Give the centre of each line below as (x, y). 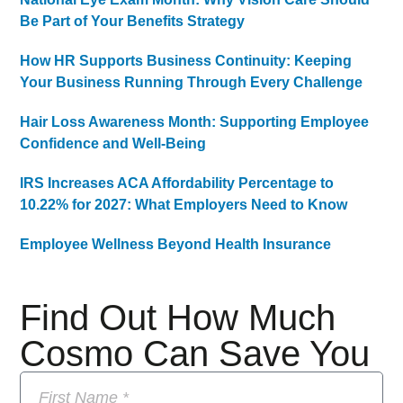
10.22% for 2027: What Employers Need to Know (184, 204)
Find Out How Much (178, 317)
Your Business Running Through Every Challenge (192, 82)
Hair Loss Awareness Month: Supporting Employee (195, 121)
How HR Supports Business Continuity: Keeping (186, 60)
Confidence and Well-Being (113, 143)
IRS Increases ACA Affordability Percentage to (177, 183)
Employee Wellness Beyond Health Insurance (176, 244)
